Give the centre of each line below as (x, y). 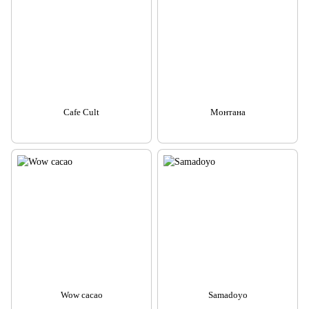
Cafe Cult (81, 112)
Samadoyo (228, 295)
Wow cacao (81, 295)
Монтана (228, 112)
